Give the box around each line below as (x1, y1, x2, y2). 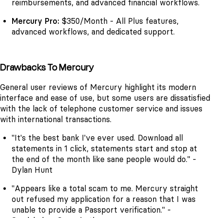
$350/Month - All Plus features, (59, 16, 179, 26)
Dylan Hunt (12, 165, 53, 175)
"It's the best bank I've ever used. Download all (12, 133, 183, 143)
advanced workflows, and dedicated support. (12, 27, 175, 36)
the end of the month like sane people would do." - (12, 155, 196, 164)
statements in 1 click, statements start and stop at (12, 144, 197, 154)
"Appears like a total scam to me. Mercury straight (12, 184, 198, 194)
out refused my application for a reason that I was (12, 195, 196, 204)
